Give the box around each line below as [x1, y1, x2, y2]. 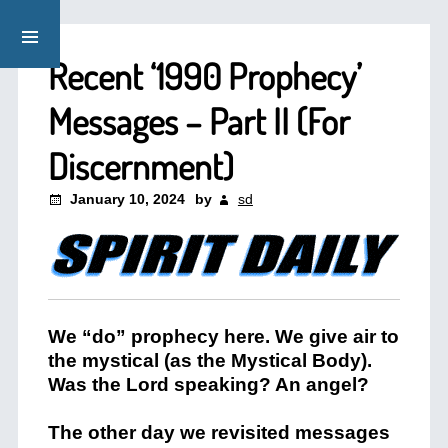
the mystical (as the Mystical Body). [47, 350, 372, 371]
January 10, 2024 [69, 191, 185, 207]
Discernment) [47, 143, 234, 189]
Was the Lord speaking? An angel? [47, 374, 369, 395]
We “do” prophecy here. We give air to [47, 326, 399, 347]
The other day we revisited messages [47, 422, 390, 443]
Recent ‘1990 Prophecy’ [47, 53, 362, 99]
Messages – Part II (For [47, 98, 350, 144]
